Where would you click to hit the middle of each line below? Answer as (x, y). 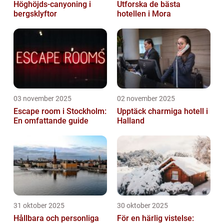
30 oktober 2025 (142, 205)
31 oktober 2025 (39, 205)
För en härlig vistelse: (155, 218)
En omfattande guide (51, 120)
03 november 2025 (42, 98)
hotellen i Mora (144, 13)
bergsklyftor (35, 13)
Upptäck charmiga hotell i (162, 111)
